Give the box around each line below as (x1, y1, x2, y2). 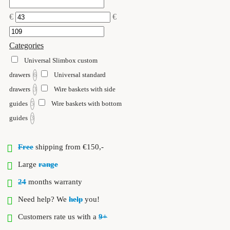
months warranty (26, 178, 82, 186)
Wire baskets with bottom (51, 100, 122, 107)
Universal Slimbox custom (24, 56, 98, 64)
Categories (9, 41, 44, 50)
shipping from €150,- (33, 143, 104, 151)
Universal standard (54, 71, 106, 79)
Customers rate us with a (18, 213, 99, 221)
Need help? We (18, 195, 69, 203)
